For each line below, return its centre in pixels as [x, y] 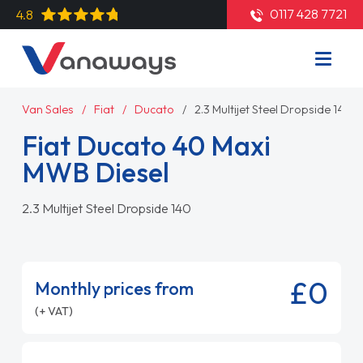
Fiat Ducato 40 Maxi [146, 145]
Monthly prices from [114, 288]
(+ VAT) [53, 311]
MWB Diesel [95, 172]
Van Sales [47, 109]
